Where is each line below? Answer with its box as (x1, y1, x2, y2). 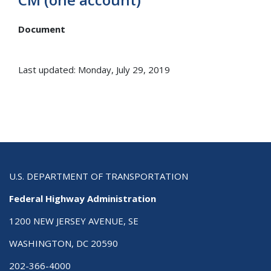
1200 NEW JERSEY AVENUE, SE (9, 214, 139, 227)
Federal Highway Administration (9, 192, 156, 204)
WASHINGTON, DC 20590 (9, 237, 118, 249)
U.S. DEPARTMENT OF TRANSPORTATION (9, 169, 188, 182)
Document (18, 22, 65, 35)
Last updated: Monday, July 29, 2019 (18, 63, 170, 76)
